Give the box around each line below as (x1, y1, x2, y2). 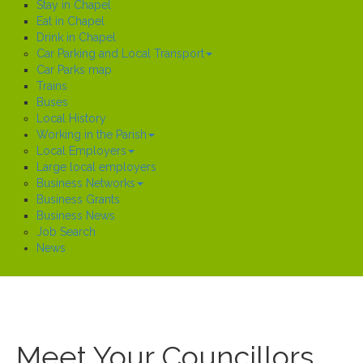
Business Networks (36, 177, 135, 190)
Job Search (36, 225, 96, 238)
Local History (36, 112, 106, 125)
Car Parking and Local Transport (36, 47, 204, 60)
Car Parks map (36, 63, 112, 76)
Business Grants (36, 193, 120, 206)
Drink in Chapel (36, 31, 116, 44)
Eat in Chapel (36, 15, 105, 28)
